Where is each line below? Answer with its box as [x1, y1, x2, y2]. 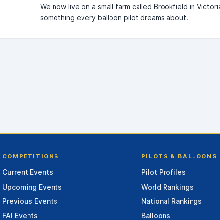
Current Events [2, 168, 53, 177]
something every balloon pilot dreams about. [40, 13, 188, 22]
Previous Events [2, 196, 57, 205]
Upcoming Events [2, 182, 62, 191]
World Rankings [141, 182, 193, 191]
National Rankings [141, 196, 202, 205]
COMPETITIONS [2, 152, 59, 160]
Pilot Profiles [141, 168, 186, 177]
